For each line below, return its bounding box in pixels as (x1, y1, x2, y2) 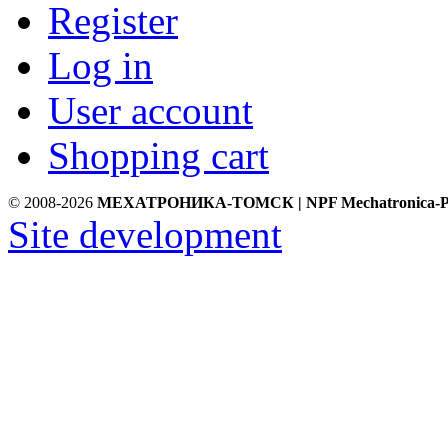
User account (48, 88, 253, 132)
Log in (48, 43, 153, 87)
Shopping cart (48, 133, 269, 177)
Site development (8, 212, 282, 256)
